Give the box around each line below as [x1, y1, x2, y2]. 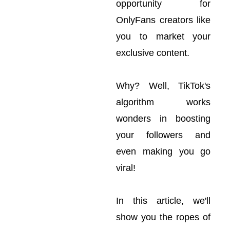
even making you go [116, 146, 211, 157]
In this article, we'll [116, 196, 211, 206]
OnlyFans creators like [116, 15, 211, 25]
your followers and [116, 130, 211, 140]
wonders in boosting [116, 113, 211, 124]
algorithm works [116, 97, 211, 107]
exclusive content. [116, 48, 190, 58]
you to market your [116, 31, 211, 42]
